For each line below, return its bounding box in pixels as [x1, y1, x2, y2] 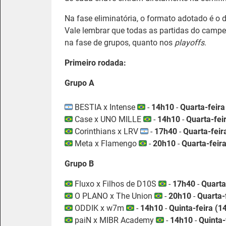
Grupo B [65, 159, 94, 168]
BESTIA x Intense [73, 102, 137, 112]
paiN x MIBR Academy [73, 215, 156, 225]
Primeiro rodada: [65, 58, 126, 68]
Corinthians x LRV [73, 127, 140, 136]
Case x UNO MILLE [73, 115, 143, 124]
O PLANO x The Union [73, 191, 154, 201]
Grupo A [65, 78, 94, 88]
